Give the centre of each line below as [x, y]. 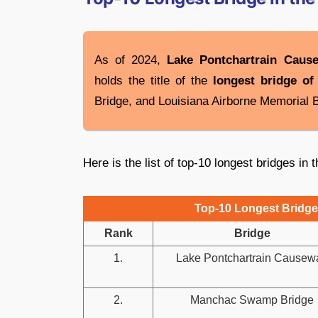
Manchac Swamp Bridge [252, 300]
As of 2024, [131, 60]
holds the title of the [154, 80]
